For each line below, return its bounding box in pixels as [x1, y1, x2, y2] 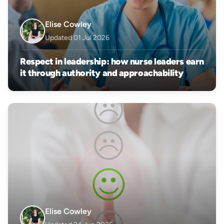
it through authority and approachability [20, 67, 183, 78]
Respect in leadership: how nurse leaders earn [20, 55, 204, 67]
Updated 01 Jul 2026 [45, 33, 109, 42]
